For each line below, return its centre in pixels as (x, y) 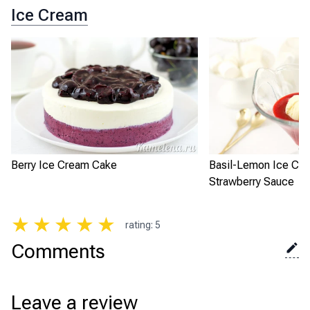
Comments (58, 252)
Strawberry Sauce (252, 181)
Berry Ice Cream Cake (64, 165)
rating (138, 225)
